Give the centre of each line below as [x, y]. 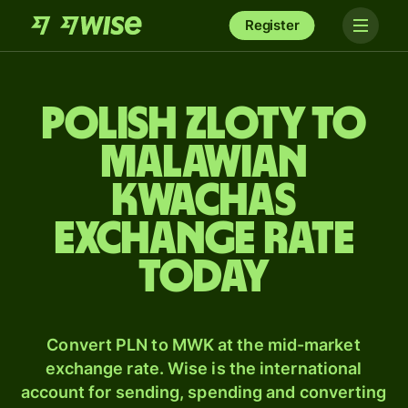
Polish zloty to [204, 125]
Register [272, 25]
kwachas [204, 201]
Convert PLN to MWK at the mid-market [204, 345]
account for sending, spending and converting [204, 392]
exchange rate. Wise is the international [204, 368]
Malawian [204, 163]
